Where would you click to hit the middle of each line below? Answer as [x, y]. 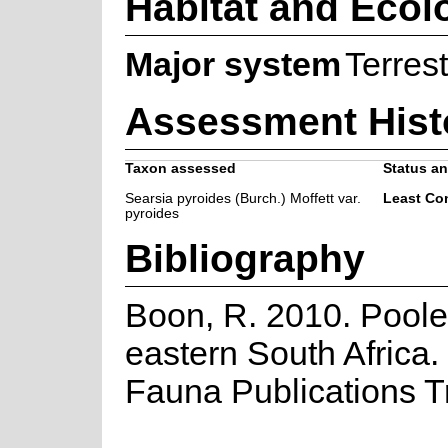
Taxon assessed [180, 168]
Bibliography [244, 257]
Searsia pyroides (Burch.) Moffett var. [242, 198]
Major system [232, 64]
